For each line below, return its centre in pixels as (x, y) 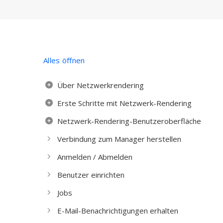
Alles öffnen (64, 60)
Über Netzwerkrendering (101, 85)
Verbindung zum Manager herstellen (119, 139)
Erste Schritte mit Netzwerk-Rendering (124, 103)
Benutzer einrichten (91, 175)
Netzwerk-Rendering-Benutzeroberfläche (129, 121)
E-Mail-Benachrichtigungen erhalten (118, 211)
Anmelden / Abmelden (95, 157)
